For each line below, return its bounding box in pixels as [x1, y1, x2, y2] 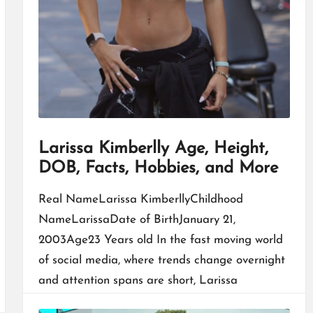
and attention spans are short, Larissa [38, 275, 238, 287]
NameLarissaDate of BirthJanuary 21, [38, 214, 235, 226]
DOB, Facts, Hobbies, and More [38, 160, 278, 177]
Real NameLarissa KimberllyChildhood [38, 194, 243, 206]
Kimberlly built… [38, 295, 121, 307]
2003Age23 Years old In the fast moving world [38, 234, 283, 247]
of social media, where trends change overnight [38, 254, 285, 267]
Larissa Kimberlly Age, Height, [38, 140, 268, 158]
